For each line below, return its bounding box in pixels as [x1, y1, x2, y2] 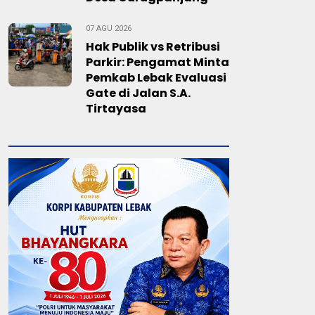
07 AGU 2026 [86, 24, 131, 33]
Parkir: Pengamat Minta [86, 54, 229, 70]
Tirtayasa [86, 101, 146, 117]
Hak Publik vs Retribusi [86, 39, 220, 55]
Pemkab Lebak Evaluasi [86, 70, 226, 86]
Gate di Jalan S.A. [86, 85, 191, 101]
